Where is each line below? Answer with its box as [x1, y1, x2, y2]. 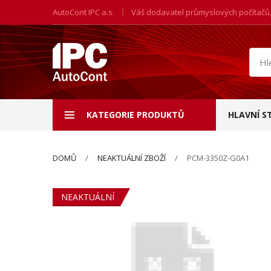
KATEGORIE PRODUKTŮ [87, 109, 184, 120]
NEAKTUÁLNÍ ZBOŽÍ [97, 152, 166, 163]
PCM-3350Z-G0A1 [187, 152, 249, 163]
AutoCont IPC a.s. [53, 7, 114, 18]
